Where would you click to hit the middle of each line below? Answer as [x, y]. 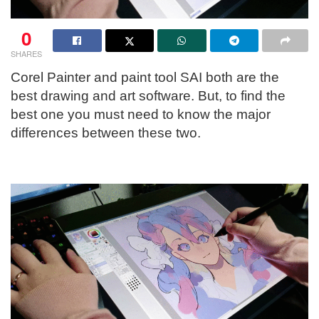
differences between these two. [108, 132]
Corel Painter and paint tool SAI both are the [145, 77]
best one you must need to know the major [141, 114]
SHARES [26, 53]
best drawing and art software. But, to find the [148, 95]
